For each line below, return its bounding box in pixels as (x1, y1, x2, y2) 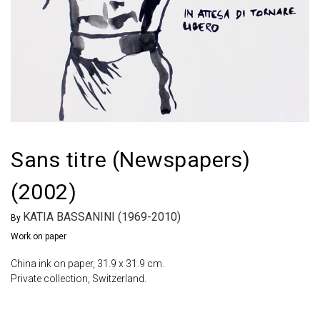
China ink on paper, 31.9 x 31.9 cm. (11, 258, 164, 270)
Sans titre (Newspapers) (11, 147, 251, 173)
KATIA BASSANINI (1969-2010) (23, 210, 181, 224)
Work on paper (11, 231, 66, 242)
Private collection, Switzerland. (11, 273, 146, 285)
